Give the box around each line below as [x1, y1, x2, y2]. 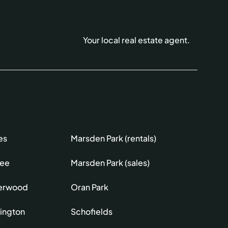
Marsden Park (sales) [71, 157, 150, 168]
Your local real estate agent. [83, 35, 190, 46]
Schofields [71, 206, 113, 217]
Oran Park [71, 182, 109, 193]
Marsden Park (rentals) [71, 133, 157, 144]
